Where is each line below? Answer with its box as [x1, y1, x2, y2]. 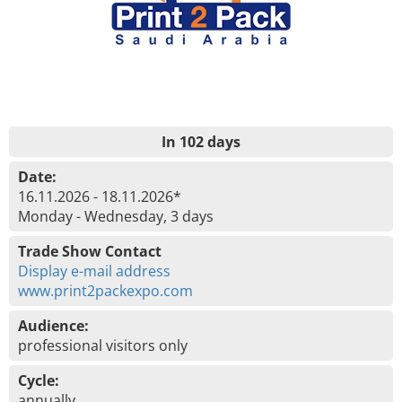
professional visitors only [18, 336, 188, 355]
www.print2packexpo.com [18, 281, 193, 301]
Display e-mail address [18, 261, 170, 281]
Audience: [18, 316, 89, 336]
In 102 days [162, 132, 240, 152]
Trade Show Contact [18, 241, 162, 261]
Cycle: [18, 371, 59, 390]
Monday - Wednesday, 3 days [18, 206, 214, 226]
